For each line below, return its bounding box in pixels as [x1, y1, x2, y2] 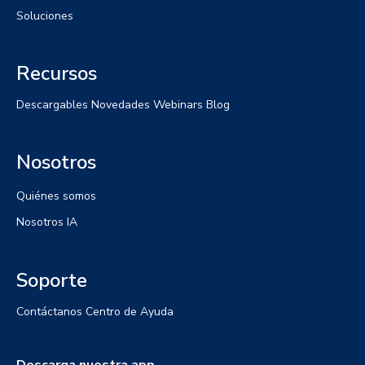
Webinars [153, 96, 203, 112]
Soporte [16, 266, 87, 293]
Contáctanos [16, 303, 82, 319]
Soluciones [16, 7, 73, 24]
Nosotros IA [16, 213, 77, 230]
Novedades [91, 96, 150, 112]
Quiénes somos [16, 187, 96, 204]
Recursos [16, 59, 97, 86]
